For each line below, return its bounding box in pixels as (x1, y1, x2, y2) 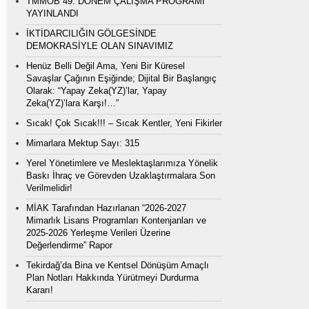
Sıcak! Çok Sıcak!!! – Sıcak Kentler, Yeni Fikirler (26, 118, 222, 128)
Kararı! (26, 285, 53, 295)
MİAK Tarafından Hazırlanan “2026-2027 (26, 203, 186, 213)
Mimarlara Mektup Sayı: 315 (26, 138, 139, 148)
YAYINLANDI (26, 8, 79, 19)
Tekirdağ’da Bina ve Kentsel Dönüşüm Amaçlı (26, 260, 209, 270)
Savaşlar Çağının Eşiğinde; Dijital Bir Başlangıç (26, 73, 217, 83)
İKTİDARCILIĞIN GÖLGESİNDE (26, 28, 157, 39)
